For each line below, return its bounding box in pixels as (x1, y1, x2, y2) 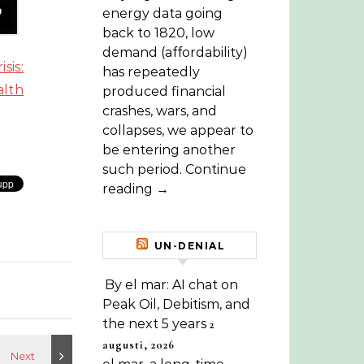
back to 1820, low (102, 25, 214, 41)
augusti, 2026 (102, 338, 175, 352)
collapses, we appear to (102, 123, 253, 138)
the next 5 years (102, 316, 206, 331)
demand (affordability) (102, 45, 248, 60)
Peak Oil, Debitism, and (102, 297, 250, 312)
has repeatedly (102, 64, 200, 80)
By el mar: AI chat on (105, 277, 238, 292)
